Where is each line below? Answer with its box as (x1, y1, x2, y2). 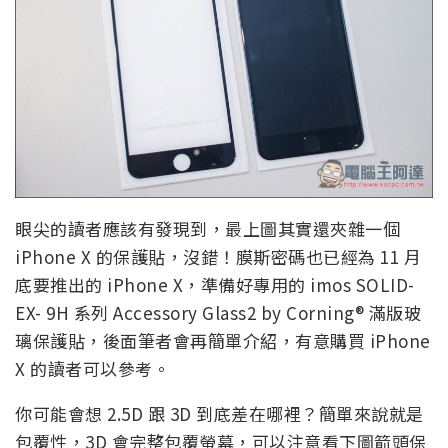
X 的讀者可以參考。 (15, 355, 170, 381)
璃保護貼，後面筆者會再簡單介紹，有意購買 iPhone (15, 327, 431, 353)
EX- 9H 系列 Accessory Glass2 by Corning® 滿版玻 (15, 299, 421, 325)
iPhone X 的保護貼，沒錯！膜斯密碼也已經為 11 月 (15, 243, 421, 269)
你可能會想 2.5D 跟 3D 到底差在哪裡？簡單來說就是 (15, 400, 424, 426)
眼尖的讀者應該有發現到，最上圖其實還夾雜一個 (15, 215, 400, 241)
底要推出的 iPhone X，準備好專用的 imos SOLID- (15, 271, 415, 297)
